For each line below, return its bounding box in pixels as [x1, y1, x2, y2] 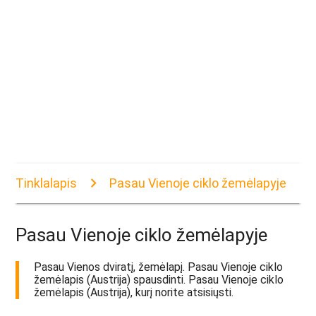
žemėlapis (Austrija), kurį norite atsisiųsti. [34, 286, 234, 300]
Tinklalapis [16, 176, 78, 191]
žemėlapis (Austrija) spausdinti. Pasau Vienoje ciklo [34, 273, 284, 287]
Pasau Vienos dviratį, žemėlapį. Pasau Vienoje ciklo [34, 260, 284, 274]
